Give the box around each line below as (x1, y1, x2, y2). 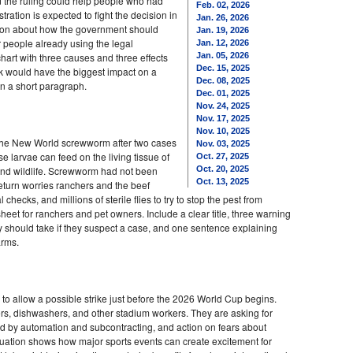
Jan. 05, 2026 (196, 50, 249, 60)
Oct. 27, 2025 (196, 151, 249, 161)
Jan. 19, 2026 (196, 25, 249, 35)
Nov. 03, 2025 (196, 139, 250, 148)
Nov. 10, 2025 (196, 126, 250, 136)
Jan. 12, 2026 (196, 38, 249, 47)
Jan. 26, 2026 (196, 13, 249, 22)
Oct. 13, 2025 (196, 176, 249, 186)
